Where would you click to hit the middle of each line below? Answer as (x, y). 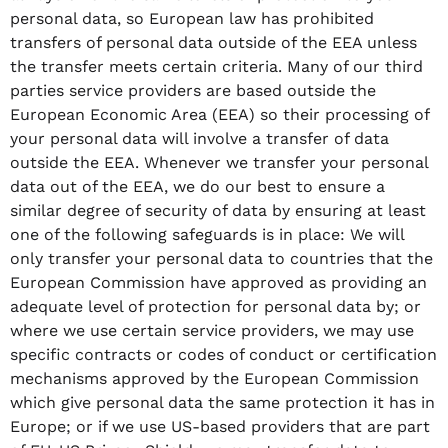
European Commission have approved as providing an (218, 282)
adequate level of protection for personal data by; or (215, 306)
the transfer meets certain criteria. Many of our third (216, 66)
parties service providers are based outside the (193, 90)
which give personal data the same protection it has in (222, 402)
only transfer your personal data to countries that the (221, 258)
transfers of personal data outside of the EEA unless (213, 42)
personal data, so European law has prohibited (192, 18)
